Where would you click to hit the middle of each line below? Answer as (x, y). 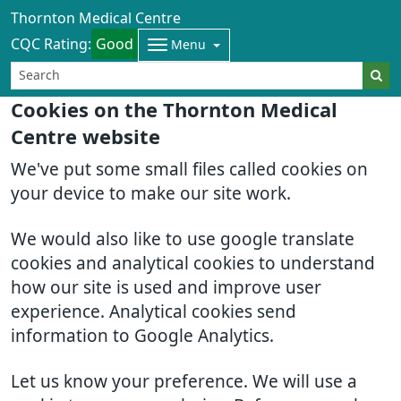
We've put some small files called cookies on (189, 170)
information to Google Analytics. (142, 336)
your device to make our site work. (151, 194)
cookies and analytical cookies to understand (193, 264)
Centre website (85, 137)
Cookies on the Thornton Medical (174, 110)
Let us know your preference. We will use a (184, 382)
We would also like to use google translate (183, 239)
